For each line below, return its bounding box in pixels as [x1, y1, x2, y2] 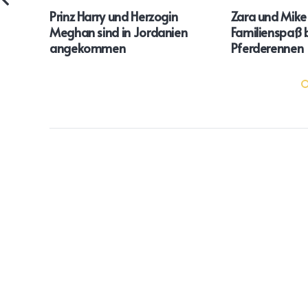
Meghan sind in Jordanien [49, 23, 188, 41]
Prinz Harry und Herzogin [49, 7, 178, 25]
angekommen [49, 38, 126, 56]
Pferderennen [230, 38, 304, 56]
